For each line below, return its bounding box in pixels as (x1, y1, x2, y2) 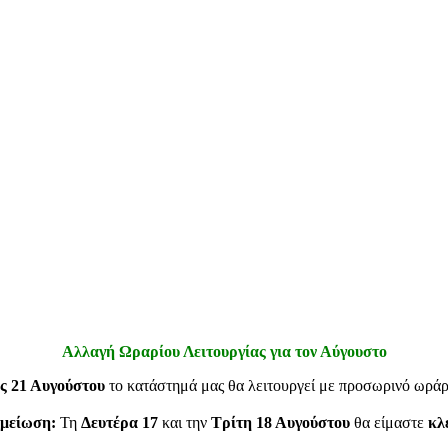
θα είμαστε (350, 414, 428, 432)
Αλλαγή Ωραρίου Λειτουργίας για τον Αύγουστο (61, 343, 387, 361)
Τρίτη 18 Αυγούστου (211, 414, 350, 432)
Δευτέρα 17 (81, 414, 158, 432)
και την (158, 414, 211, 432)
